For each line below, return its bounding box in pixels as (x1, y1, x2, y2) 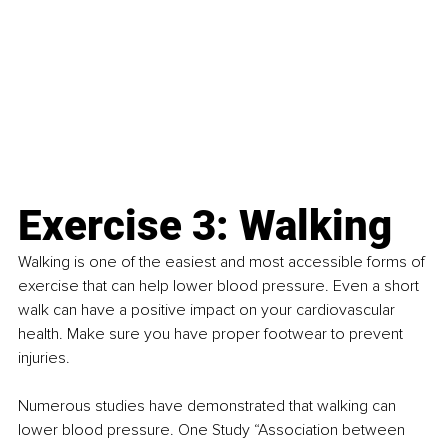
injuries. (18, 348, 70, 369)
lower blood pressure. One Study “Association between (18, 420, 409, 441)
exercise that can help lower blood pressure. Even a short (18, 276, 423, 297)
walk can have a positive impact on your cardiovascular (18, 300, 399, 321)
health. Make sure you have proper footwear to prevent (18, 324, 407, 345)
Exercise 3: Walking (18, 201, 392, 251)
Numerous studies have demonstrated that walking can (18, 396, 400, 417)
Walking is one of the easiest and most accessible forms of (18, 252, 429, 273)
